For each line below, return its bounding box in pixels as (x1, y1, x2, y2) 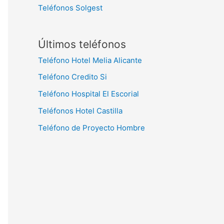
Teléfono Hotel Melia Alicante (38, 55, 142, 65)
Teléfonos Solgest (38, 2, 102, 12)
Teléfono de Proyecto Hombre (38, 122, 145, 132)
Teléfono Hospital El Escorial (38, 89, 139, 98)
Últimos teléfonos (38, 37, 126, 50)
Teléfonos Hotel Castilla (38, 105, 122, 115)
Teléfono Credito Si (38, 72, 107, 82)
